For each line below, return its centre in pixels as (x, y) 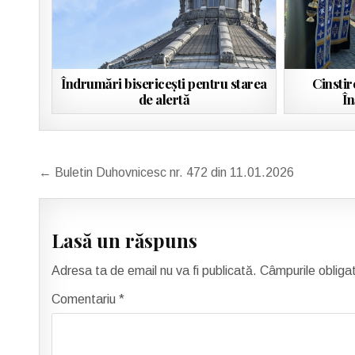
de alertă (164, 99)
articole (78, 217)
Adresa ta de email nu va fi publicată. (155, 271)
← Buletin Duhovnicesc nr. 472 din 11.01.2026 (167, 173)
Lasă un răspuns (125, 240)
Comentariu (86, 300)
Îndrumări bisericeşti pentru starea (164, 84)
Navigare (84, 173)
